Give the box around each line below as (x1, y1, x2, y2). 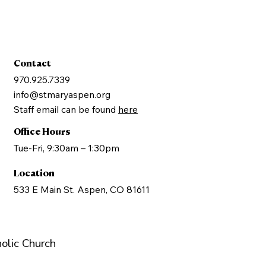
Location (14, 168, 55, 179)
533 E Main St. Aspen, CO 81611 (14, 183, 150, 196)
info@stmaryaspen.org (14, 88, 111, 100)
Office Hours (14, 126, 71, 138)
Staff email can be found (14, 103, 119, 115)
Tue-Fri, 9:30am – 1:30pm (14, 142, 120, 154)
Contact (14, 58, 52, 69)
